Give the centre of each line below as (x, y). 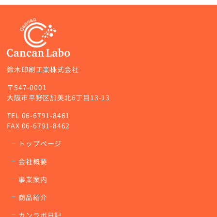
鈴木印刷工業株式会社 (43, 70)
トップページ (40, 144)
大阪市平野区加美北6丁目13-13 (58, 98)
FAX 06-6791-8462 (39, 126)
